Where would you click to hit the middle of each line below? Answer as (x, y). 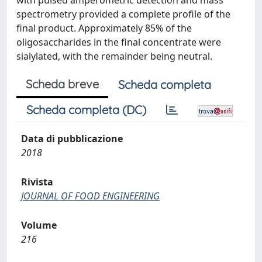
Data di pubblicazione (72, 139)
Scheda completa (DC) (86, 110)
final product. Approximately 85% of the (104, 28)
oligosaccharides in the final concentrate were (119, 42)
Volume (39, 225)
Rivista (37, 182)
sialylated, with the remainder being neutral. (114, 56)
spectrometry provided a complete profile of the (123, 14)
